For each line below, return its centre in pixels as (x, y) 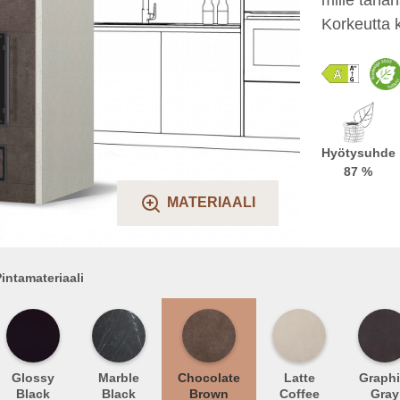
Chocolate (209, 377)
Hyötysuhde (358, 152)
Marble (119, 377)
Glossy (33, 377)
